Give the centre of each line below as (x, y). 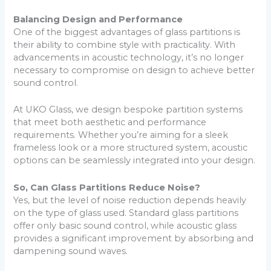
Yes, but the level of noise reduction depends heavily (130, 200)
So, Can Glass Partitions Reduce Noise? (107, 187)
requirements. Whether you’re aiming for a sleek (121, 135)
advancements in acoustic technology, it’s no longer (129, 58)
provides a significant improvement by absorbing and (134, 238)
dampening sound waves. (71, 251)
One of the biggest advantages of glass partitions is (127, 32)
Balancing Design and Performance (98, 20)
